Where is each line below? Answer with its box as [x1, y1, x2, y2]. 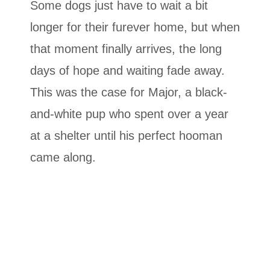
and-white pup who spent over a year [30, 107, 228, 121]
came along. [30, 150, 96, 164]
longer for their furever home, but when [30, 20, 240, 34]
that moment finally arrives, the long [30, 42, 222, 55]
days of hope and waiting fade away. [30, 63, 225, 77]
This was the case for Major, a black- [30, 85, 227, 99]
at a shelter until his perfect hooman [30, 128, 222, 142]
